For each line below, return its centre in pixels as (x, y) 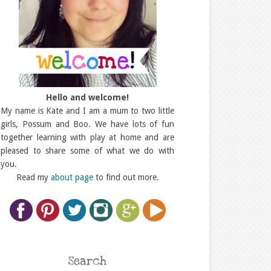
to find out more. (126, 177)
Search (87, 262)
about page (72, 177)
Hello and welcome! (87, 97)
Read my (33, 177)
